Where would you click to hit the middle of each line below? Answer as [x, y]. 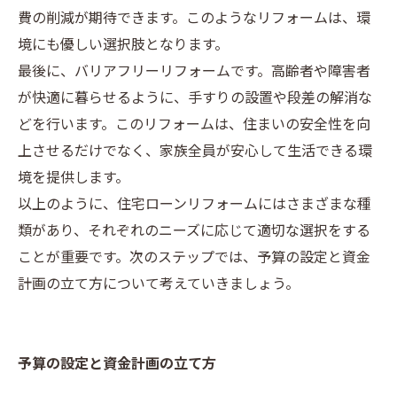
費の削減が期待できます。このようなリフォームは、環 [194, 19]
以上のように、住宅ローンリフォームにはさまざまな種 [195, 205]
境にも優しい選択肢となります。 [123, 46]
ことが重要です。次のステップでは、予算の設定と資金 [194, 258]
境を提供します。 [74, 179]
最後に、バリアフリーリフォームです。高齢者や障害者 [194, 72]
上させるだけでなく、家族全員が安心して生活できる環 [195, 152]
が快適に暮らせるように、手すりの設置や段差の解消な [195, 99]
